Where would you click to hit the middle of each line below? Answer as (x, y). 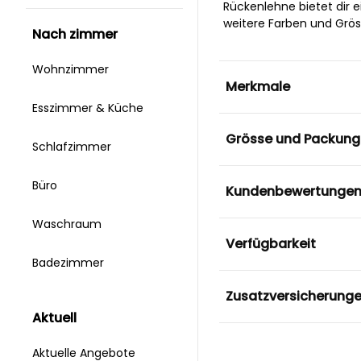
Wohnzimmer (72, 70)
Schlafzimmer (73, 147)
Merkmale (257, 86)
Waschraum (68, 224)
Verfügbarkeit (270, 243)
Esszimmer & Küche (89, 108)
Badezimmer (70, 263)
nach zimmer (79, 35)
